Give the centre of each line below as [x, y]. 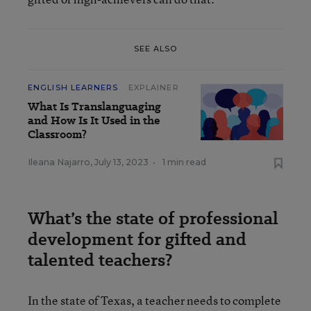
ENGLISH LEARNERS [73, 87]
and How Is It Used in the [94, 120]
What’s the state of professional [153, 218]
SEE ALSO [155, 49]
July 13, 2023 [121, 162]
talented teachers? [100, 260]
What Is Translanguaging [94, 106]
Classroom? [57, 134]
